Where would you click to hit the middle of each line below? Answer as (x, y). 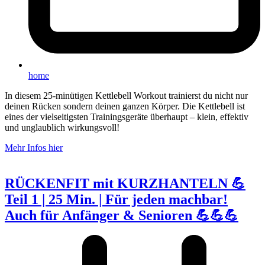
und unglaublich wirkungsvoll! (62, 127)
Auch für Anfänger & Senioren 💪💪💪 (122, 215)
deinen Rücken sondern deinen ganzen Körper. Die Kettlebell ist (125, 106)
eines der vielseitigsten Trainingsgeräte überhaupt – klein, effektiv (127, 117)
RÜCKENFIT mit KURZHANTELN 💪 (125, 183)
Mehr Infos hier (34, 147)
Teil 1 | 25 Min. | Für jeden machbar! (116, 199)
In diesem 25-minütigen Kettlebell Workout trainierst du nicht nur (126, 95)
